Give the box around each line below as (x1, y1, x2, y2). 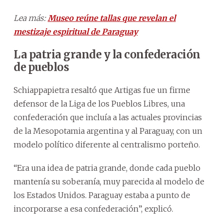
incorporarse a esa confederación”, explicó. (14, 203, 173, 214)
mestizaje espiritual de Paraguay (14, 26, 138, 36)
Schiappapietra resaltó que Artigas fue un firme (14, 85, 190, 95)
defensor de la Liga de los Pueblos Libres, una (14, 98, 185, 109)
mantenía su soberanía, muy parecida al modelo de (14, 176, 204, 186)
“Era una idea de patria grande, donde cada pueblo (14, 163, 200, 173)
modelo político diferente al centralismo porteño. (14, 139, 200, 149)
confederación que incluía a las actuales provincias (14, 112, 202, 122)
